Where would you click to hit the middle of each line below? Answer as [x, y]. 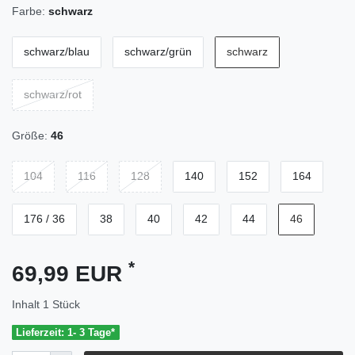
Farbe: [29, 11]
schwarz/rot [53, 95]
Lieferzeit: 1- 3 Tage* [66, 332]
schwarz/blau [57, 52]
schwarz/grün [158, 52]
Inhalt [27, 304]
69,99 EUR [70, 273]
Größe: [30, 135]
